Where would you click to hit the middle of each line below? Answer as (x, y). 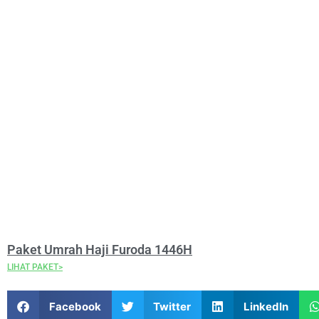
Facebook (75, 307)
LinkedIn (266, 307)
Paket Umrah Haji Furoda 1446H (100, 250)
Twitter (172, 307)
